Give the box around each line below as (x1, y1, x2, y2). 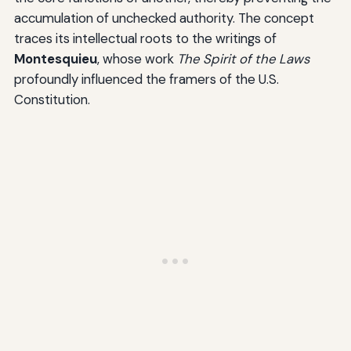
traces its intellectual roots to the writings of (13, 30, 277, 48)
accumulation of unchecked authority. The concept (13, 9, 314, 27)
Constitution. (13, 91, 90, 109)
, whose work (96, 50, 177, 68)
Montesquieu (13, 50, 97, 68)
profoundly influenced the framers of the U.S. (13, 71, 279, 89)
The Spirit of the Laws (176, 50, 309, 68)
